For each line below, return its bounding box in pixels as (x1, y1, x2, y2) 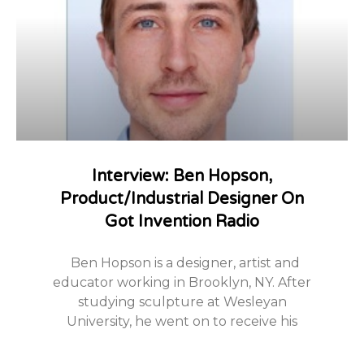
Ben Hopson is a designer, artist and (64, 255, 300, 271)
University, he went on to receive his (67, 314, 297, 330)
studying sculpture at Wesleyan (77, 294, 287, 310)
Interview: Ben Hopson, (92, 167, 272, 187)
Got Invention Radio (105, 212, 259, 232)
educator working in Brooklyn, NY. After (53, 275, 311, 291)
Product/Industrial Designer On (60, 189, 304, 210)
